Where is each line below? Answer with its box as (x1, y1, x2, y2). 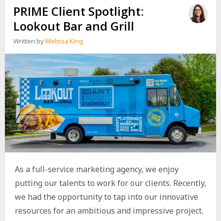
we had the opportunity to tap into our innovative (14, 191, 198, 203)
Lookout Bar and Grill (13, 18, 135, 35)
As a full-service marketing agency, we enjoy (14, 164, 179, 175)
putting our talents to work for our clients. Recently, (14, 178, 206, 189)
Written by (13, 37, 46, 46)
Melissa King (45, 37, 83, 46)
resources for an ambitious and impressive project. (14, 205, 203, 217)
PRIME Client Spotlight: (13, 3, 144, 20)
